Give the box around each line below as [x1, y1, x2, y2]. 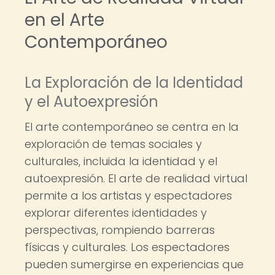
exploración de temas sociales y [25, 136, 202, 152]
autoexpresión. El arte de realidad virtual [25, 171, 247, 186]
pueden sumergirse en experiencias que [25, 257, 244, 272]
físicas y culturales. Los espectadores [25, 239, 230, 255]
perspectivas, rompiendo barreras [25, 222, 215, 238]
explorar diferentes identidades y [25, 205, 207, 220]
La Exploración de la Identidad [25, 72, 243, 93]
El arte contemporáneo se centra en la [25, 119, 239, 134]
